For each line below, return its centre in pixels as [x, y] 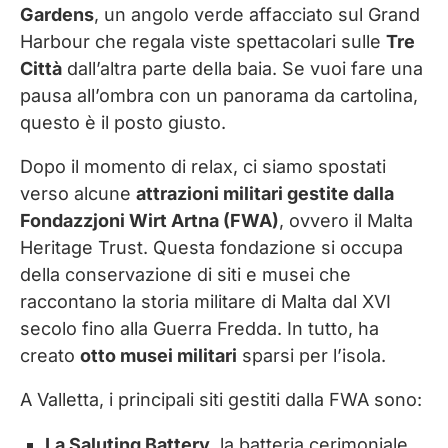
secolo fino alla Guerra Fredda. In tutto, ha [199, 329]
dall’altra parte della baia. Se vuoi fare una [242, 69]
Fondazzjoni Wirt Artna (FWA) [149, 221]
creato [50, 356]
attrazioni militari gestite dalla [265, 194]
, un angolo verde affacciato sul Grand [257, 15]
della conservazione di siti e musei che [185, 275]
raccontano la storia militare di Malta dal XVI [205, 302]
